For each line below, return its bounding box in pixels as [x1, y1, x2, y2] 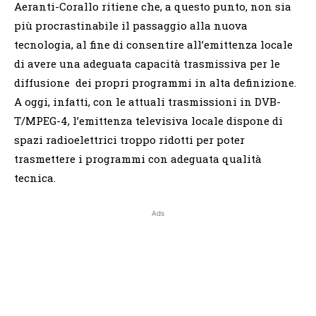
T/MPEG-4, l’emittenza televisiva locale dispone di [14, 113, 283, 128]
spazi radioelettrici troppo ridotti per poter [14, 132, 245, 147]
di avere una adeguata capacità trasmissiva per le [14, 56, 280, 71]
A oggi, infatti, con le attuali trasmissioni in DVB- [14, 94, 281, 109]
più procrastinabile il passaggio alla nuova [14, 18, 248, 32]
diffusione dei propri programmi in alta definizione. [14, 75, 296, 90]
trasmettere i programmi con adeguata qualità [14, 151, 262, 166]
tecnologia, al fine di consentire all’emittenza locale [14, 37, 293, 51]
